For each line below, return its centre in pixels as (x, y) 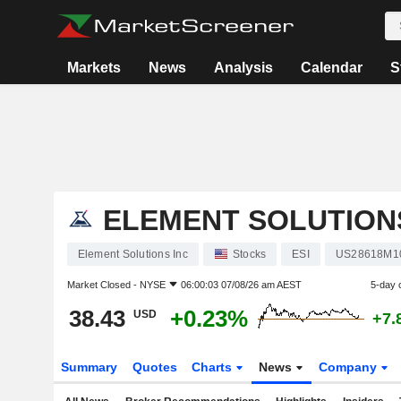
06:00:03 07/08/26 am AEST (241, 285)
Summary (89, 367)
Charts (214, 367)
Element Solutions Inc (132, 254)
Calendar (331, 68)
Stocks (249, 254)
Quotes (154, 367)
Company (350, 367)
